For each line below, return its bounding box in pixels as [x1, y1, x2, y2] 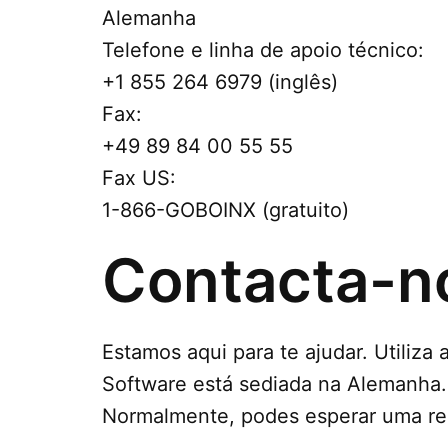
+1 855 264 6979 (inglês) [102, 70, 338, 94]
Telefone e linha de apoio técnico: [102, 38, 424, 62]
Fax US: [102, 166, 176, 190]
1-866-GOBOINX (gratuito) [102, 198, 349, 222]
